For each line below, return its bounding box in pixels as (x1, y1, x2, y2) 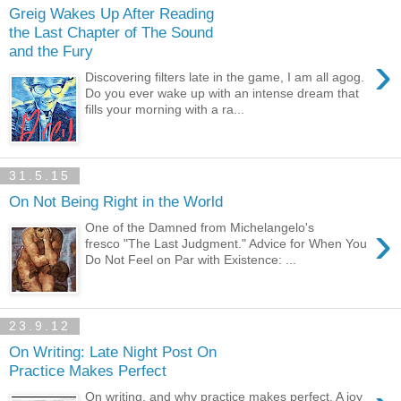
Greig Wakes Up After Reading (9, 4, 214, 23)
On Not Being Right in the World (9, 192, 223, 211)
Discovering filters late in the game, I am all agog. (85, 69, 365, 84)
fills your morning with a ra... (85, 101, 245, 116)
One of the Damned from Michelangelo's (85, 219, 315, 235)
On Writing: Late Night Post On (9, 343, 217, 362)
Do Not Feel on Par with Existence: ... (85, 252, 297, 267)
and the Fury (9, 42, 93, 61)
